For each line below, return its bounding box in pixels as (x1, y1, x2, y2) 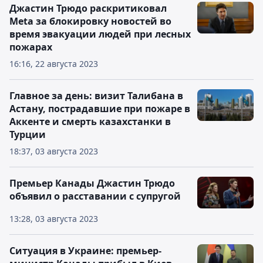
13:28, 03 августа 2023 (9, 213, 98, 224)
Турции (9, 128, 46, 141)
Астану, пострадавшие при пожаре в (9, 102, 190, 115)
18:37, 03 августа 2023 (9, 146, 98, 157)
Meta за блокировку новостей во (9, 15, 171, 28)
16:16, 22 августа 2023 (9, 58, 98, 69)
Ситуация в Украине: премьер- (9, 244, 161, 257)
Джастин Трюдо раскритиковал (9, 2, 167, 15)
